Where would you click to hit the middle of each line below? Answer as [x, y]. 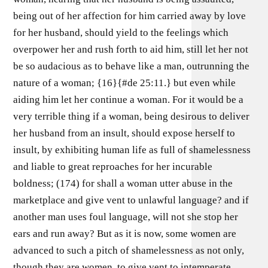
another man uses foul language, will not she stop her [126, 217]
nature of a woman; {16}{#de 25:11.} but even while [125, 83]
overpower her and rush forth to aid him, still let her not [131, 49]
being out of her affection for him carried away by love [130, 16]
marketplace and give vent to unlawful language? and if [131, 200]
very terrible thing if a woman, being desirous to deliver [132, 116]
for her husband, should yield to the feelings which [121, 33]
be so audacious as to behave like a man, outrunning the [132, 66]
